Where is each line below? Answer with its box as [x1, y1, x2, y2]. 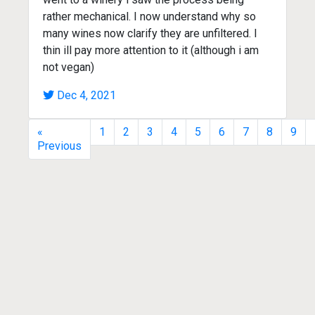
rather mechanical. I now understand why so [43, 9, 256, 23]
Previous [37, 139, 82, 153]
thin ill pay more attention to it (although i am [43, 43, 259, 57]
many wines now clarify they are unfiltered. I [43, 26, 257, 40]
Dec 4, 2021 [57, 88, 116, 102]
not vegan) [43, 60, 94, 74]
